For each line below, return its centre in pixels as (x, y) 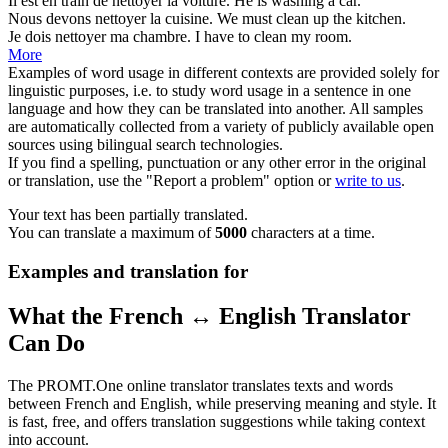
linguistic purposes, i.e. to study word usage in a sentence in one (209, 91)
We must (246, 19)
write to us (368, 181)
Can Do (46, 342)
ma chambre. (148, 37)
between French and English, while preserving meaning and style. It (222, 403)
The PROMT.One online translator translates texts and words (200, 385)
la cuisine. (179, 19)
